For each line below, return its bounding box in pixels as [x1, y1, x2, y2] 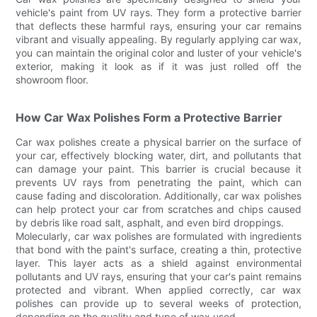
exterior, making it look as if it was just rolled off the [16, 59, 301, 72]
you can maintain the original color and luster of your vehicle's [16, 46, 301, 59]
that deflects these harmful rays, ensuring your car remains [16, 19, 301, 32]
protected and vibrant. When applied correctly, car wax [16, 283, 301, 296]
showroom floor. [16, 73, 89, 86]
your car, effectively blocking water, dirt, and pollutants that [16, 149, 301, 161]
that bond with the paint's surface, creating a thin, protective [16, 243, 301, 255]
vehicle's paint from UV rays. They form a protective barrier [16, 6, 301, 18]
